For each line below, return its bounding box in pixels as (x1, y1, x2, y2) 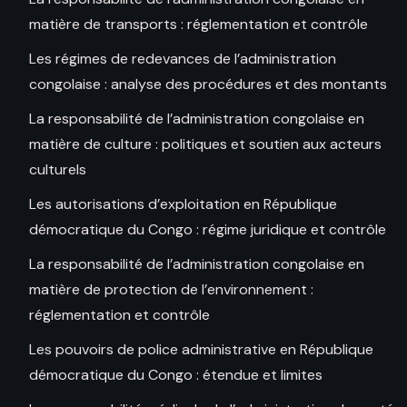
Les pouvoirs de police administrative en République (29, 340, 373, 360)
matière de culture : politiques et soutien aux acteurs (29, 134, 382, 154)
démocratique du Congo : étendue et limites (29, 365, 323, 385)
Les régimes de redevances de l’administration (29, 49, 336, 69)
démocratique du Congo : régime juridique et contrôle (29, 220, 386, 240)
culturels (29, 160, 86, 180)
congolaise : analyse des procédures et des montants (29, 74, 387, 94)
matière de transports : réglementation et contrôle (29, 15, 368, 35)
